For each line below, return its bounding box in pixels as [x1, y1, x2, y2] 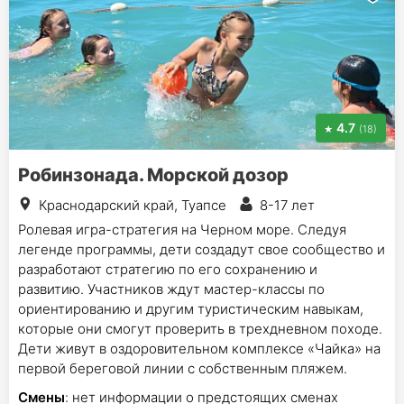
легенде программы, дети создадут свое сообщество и [18, 241, 385, 258]
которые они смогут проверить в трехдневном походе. [18, 320, 382, 337]
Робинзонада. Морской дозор [18, 164, 289, 186]
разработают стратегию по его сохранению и [18, 261, 317, 278]
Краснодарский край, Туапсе [39, 197, 226, 214]
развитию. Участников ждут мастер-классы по [18, 280, 325, 298]
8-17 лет [260, 197, 315, 214]
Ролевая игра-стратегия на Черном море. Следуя [18, 221, 346, 238]
